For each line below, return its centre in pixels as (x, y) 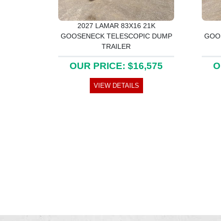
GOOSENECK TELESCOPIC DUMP (116, 36)
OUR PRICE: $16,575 (116, 66)
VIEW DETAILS (116, 85)
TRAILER (116, 46)
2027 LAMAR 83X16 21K (116, 25)
